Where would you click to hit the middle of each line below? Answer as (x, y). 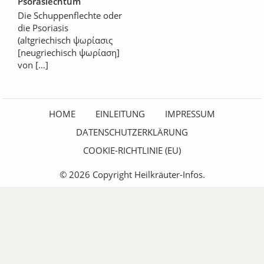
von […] (33, 65)
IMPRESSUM (190, 113)
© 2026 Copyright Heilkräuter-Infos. (132, 174)
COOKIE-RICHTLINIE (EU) (132, 150)
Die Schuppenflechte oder (70, 15)
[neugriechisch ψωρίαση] (69, 52)
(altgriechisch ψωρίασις (65, 40)
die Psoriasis (43, 27)
